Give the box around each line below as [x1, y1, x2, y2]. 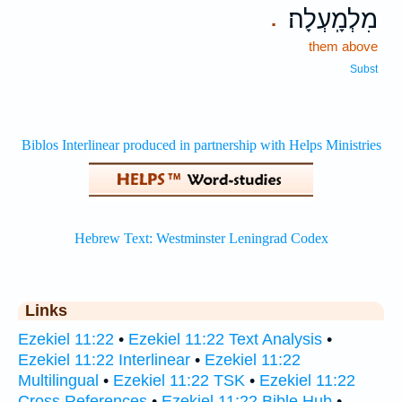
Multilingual [18, 371, 99, 389]
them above [309, 39, 378, 54]
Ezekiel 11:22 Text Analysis [128, 330, 322, 348]
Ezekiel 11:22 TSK [113, 371, 245, 389]
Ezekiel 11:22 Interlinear [18, 351, 190, 369]
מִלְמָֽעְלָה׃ [288, 5, 378, 33]
